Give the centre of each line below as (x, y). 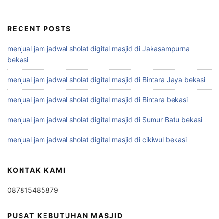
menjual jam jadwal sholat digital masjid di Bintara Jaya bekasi (106, 79)
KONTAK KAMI (37, 170)
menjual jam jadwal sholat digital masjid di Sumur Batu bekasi (105, 119)
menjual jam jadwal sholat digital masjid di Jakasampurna (99, 48)
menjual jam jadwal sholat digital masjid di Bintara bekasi (98, 99)
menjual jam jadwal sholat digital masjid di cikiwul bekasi (97, 139)
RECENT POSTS (39, 28)
